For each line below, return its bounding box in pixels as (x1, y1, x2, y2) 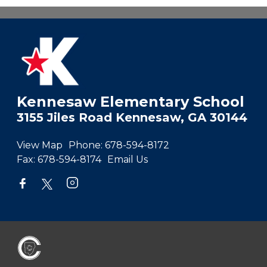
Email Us (107, 153, 148, 165)
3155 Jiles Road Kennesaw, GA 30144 (17, 110, 247, 125)
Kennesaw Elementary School (17, 92, 244, 110)
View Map (17, 139, 63, 151)
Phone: (69, 139, 103, 151)
